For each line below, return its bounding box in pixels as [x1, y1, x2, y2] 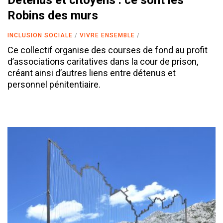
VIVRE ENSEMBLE [80, 32, 135, 39]
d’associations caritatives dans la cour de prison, [7, 56, 198, 67]
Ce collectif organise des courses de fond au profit [7, 45, 208, 56]
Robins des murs [7, 8, 98, 23]
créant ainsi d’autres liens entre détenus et [7, 68, 176, 79]
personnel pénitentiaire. [7, 79, 101, 90]
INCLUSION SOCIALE [7, 32, 73, 39]
